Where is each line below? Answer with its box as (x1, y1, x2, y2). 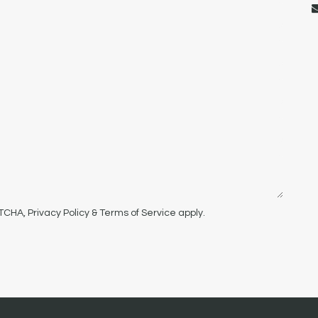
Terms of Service (99, 207, 176, 218)
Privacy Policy (28, 207, 89, 218)
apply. (176, 207, 205, 218)
